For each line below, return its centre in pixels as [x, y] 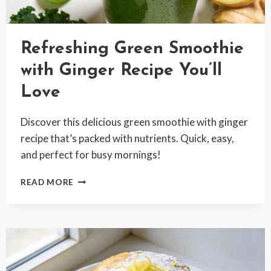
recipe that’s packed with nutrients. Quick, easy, [127, 139]
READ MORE [47, 182]
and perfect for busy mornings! [90, 155]
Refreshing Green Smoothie [132, 49]
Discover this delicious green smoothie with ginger [134, 122]
